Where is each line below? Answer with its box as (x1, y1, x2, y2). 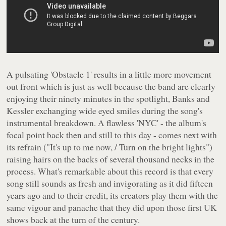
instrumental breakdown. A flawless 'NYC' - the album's (7, 117, 207, 129)
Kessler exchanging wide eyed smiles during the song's (7, 104, 203, 117)
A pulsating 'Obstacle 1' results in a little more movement (7, 68, 212, 81)
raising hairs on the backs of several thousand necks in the (7, 153, 215, 165)
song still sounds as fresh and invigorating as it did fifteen (7, 177, 213, 190)
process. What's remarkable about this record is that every (7, 165, 214, 178)
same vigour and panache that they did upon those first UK (7, 201, 217, 214)
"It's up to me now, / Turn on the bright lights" (46, 141, 210, 153)
